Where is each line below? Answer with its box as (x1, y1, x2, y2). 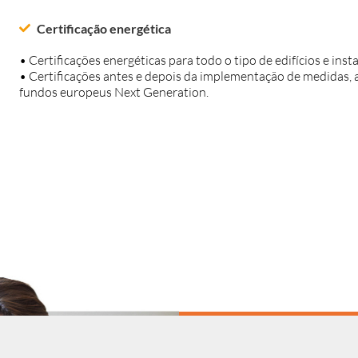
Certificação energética (37, 20, 172, 36)
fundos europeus (18, 83, 114, 100)
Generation (142, 83, 206, 100)
